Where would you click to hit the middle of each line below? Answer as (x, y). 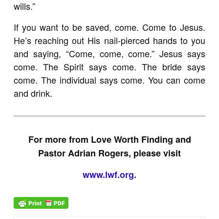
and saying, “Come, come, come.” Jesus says (109, 53)
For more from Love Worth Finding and (109, 140)
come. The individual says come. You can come (109, 79)
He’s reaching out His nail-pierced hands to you (109, 40)
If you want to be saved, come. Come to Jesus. (109, 27)
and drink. (33, 93)
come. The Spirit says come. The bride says (109, 66)
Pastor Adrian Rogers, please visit (109, 153)
